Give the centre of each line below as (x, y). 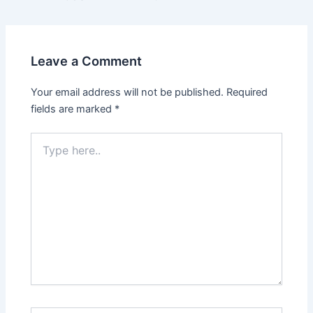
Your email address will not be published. (128, 93)
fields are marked (73, 109)
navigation (29, 12)
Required (247, 93)
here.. (43, 153)
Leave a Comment (87, 61)
